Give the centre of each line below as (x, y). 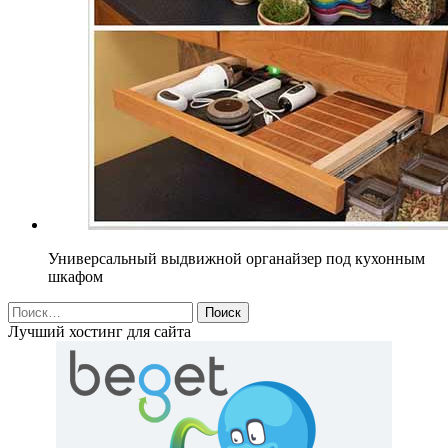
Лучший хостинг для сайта (99, 331)
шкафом (75, 276)
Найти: (31, 309)
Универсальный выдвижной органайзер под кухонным (236, 258)
